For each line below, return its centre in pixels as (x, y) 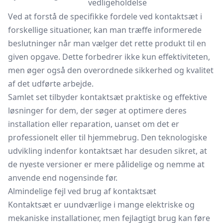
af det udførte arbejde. (51, 84)
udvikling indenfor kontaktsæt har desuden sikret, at (108, 151)
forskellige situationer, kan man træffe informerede (105, 30)
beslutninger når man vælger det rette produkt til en (107, 43)
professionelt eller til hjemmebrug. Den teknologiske (108, 137)
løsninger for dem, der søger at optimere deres (97, 111)
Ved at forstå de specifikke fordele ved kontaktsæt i (105, 16)
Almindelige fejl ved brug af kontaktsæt (82, 191)
